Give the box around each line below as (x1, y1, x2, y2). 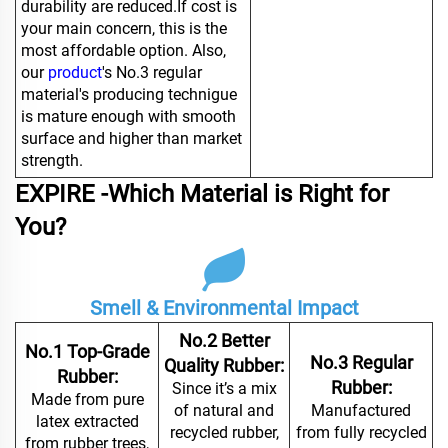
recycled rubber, (169, 423, 279, 443)
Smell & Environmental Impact (89, 296, 359, 321)
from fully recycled (295, 423, 427, 443)
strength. (21, 151, 83, 171)
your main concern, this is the (21, 19, 227, 39)
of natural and (174, 401, 274, 421)
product (48, 63, 102, 83)
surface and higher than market (21, 129, 242, 149)
